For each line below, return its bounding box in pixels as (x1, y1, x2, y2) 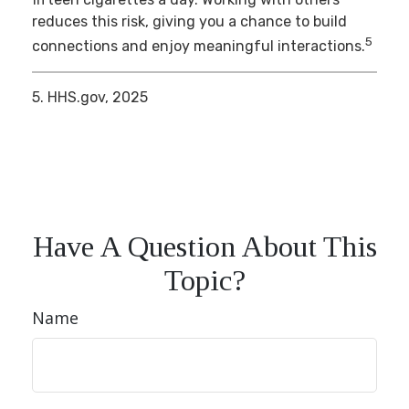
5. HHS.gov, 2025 (32, 89, 148, 107)
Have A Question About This (32, 229, 377, 263)
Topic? (163, 263, 246, 297)
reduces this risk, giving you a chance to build (32, 12, 347, 30)
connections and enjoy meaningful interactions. (32, 37, 365, 56)
